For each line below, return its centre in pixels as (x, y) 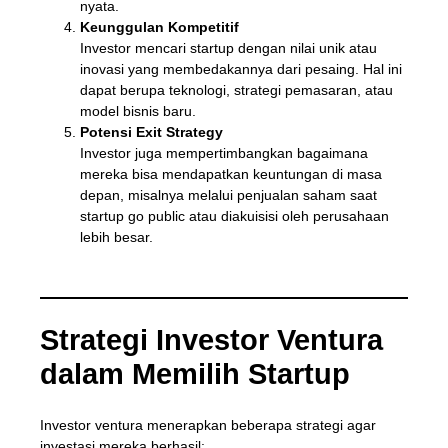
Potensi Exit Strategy (151, 131)
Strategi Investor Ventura (211, 339)
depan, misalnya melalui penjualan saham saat (228, 194)
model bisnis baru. (137, 110)
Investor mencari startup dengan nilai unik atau (228, 47)
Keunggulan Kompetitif (159, 26)
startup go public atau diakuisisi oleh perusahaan (234, 215)
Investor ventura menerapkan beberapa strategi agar (207, 425)
